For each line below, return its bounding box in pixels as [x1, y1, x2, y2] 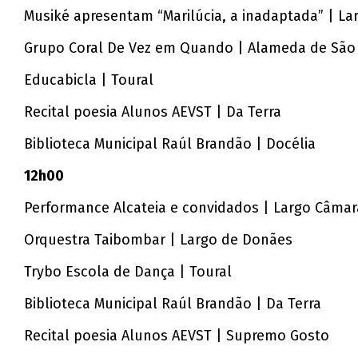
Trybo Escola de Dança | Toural [24, 263, 233, 281]
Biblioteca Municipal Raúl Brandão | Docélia [24, 135, 316, 153]
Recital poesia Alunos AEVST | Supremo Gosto [24, 327, 330, 345]
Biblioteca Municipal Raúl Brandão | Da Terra [24, 295, 322, 313]
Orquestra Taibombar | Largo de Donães [24, 231, 293, 249]
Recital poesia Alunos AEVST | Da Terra [24, 103, 282, 121]
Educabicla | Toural [24, 71, 154, 89]
